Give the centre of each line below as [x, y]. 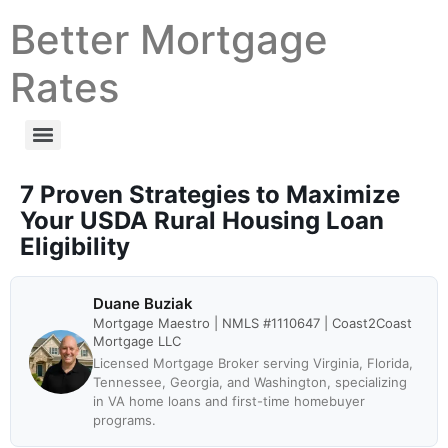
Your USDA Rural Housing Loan [202, 220]
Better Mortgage [169, 39]
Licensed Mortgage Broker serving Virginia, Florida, [253, 363]
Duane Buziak [143, 303]
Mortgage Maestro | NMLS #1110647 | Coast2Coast [252, 323]
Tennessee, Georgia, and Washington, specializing [250, 382]
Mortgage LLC [137, 341]
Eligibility [75, 246]
